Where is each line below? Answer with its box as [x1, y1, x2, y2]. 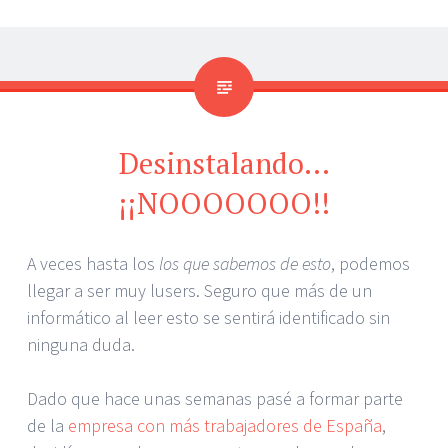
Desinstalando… [118, 143, 330, 182]
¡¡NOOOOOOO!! [118, 183, 330, 222]
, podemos [331, 251, 410, 275]
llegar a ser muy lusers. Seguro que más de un [27, 278, 372, 302]
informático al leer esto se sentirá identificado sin [27, 305, 390, 329]
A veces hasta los [27, 251, 159, 275]
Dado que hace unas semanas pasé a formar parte [27, 386, 403, 410]
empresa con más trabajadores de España [68, 413, 382, 437]
